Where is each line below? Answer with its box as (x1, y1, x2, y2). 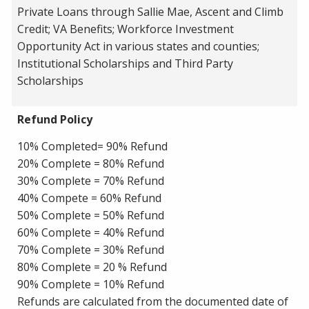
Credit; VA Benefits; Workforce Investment (17, 21, 234, 37)
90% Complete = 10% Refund (17, 276, 164, 292)
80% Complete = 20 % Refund (17, 259, 167, 275)
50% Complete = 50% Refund (17, 207, 164, 223)
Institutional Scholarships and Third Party (17, 55, 233, 71)
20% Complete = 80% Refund (17, 155, 164, 171)
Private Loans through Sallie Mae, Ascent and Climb (17, 3, 283, 19)
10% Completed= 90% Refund (17, 138, 168, 154)
